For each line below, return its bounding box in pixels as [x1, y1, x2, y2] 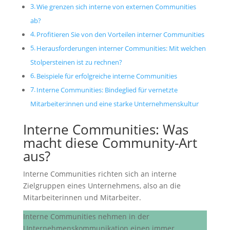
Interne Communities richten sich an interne [23, 169, 177, 179]
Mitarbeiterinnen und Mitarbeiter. [23, 193, 141, 203]
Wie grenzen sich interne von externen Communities [36, 3, 197, 12]
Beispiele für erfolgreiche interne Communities [36, 72, 179, 81]
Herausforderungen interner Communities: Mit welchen [36, 44, 206, 53]
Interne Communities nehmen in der [23, 212, 149, 222]
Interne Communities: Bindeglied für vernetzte [36, 86, 178, 95]
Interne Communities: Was [23, 120, 188, 139]
